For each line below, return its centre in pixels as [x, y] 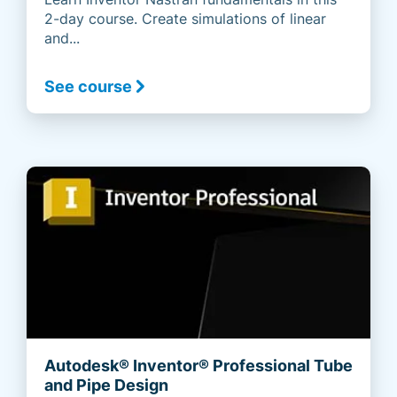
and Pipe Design [106, 385]
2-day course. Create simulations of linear [185, 19]
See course [88, 87]
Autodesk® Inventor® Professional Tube [198, 366]
